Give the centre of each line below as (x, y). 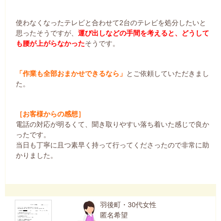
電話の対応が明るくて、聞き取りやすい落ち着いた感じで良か (112, 124)
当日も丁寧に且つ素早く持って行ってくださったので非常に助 (112, 145)
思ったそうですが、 (47, 33)
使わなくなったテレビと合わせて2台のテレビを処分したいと (111, 22)
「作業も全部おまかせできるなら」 (71, 73)
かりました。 (36, 155)
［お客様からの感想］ (50, 114)
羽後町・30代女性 (128, 204)
